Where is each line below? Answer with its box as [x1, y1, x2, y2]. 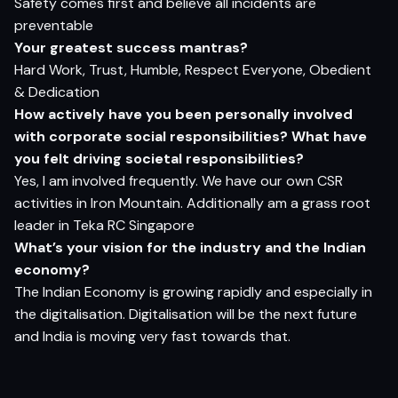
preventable [14, 15, 93, 35]
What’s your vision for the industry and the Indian [14, 237, 366, 257]
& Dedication [14, 82, 99, 101]
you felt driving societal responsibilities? [14, 148, 304, 168]
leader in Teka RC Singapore [14, 215, 195, 235]
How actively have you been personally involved [14, 104, 353, 123]
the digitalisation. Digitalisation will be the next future [14, 304, 357, 323]
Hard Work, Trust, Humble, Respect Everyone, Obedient [14, 60, 371, 79]
